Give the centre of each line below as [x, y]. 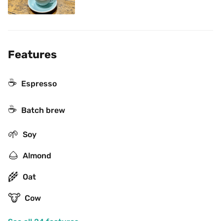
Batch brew [43, 110]
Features [32, 55]
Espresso [39, 84]
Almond [37, 155]
